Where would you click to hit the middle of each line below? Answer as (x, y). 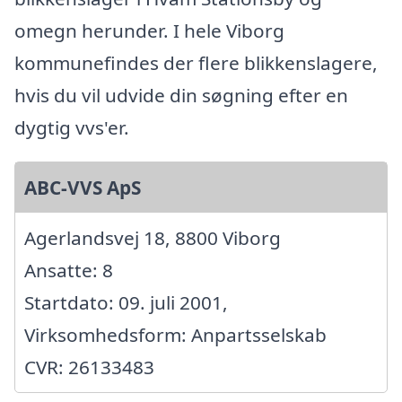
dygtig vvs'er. (72, 127)
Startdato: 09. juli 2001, (126, 302)
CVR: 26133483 (89, 367)
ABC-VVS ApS (83, 187)
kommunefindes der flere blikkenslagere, (196, 62)
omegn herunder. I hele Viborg (149, 30)
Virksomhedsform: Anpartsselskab (175, 334)
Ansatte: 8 (69, 270)
